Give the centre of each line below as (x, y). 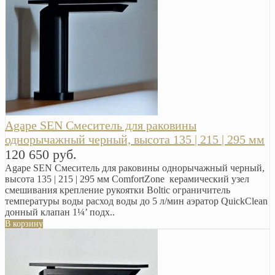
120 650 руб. (41, 154)
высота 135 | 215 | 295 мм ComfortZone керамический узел (127, 179)
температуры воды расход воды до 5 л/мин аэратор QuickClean (136, 201)
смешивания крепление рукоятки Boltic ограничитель (118, 190)
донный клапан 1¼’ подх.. (60, 212)
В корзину (24, 223)
